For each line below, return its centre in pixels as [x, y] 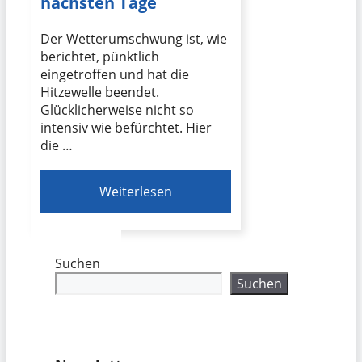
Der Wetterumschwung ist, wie [134, 39]
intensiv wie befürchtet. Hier [126, 128]
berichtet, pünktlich [100, 57]
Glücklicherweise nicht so [117, 110]
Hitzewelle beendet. [100, 93]
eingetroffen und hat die [115, 75]
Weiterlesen [136, 192]
